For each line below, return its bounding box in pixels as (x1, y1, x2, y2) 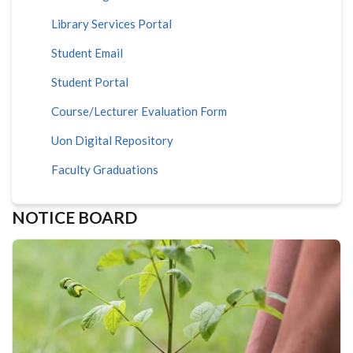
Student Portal (51, 74, 128, 89)
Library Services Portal (51, 16, 172, 31)
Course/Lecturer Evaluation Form (51, 103, 227, 118)
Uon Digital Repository (51, 132, 173, 147)
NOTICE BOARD (12, 206, 137, 227)
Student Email (51, 45, 123, 60)
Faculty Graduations (51, 162, 158, 176)
